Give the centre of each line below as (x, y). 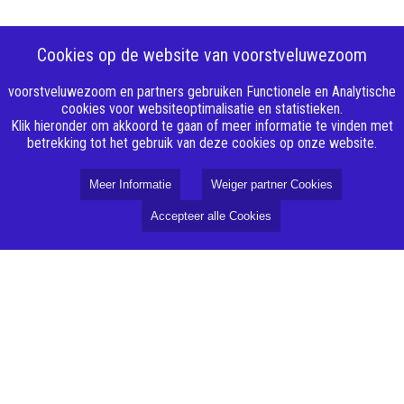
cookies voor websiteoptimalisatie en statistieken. (202, 109)
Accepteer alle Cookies (211, 216)
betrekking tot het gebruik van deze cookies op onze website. (202, 143)
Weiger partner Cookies (272, 184)
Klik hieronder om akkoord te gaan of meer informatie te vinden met (202, 126)
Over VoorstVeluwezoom (132, 367)
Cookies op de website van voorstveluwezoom (202, 55)
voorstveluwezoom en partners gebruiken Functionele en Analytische (202, 92)
